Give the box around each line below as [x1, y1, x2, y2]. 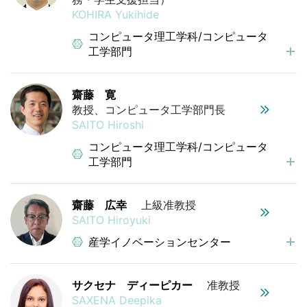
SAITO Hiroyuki [72, 212, 151, 227]
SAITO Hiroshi [72, 117, 144, 132]
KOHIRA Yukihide [72, 7, 159, 21]
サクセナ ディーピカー [72, 278, 193, 292]
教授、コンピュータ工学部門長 [72, 102, 225, 116]
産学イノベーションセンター [88, 234, 231, 249]
